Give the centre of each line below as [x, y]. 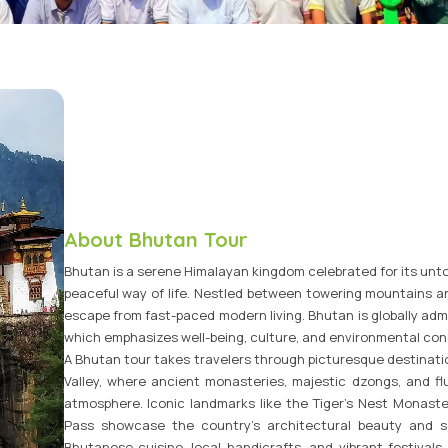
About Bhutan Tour [155, 240]
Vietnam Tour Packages [162, 34]
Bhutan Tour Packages [158, 83]
